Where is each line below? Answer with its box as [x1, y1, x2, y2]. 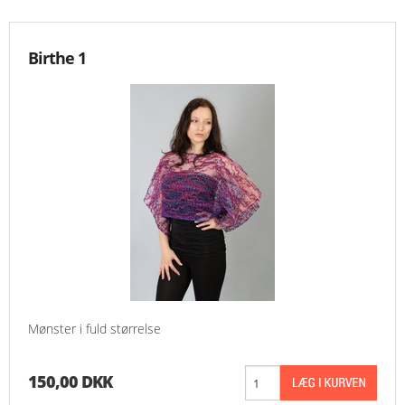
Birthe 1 [28, 47, 86, 70]
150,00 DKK [28, 371, 112, 393]
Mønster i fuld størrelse [28, 320, 161, 338]
